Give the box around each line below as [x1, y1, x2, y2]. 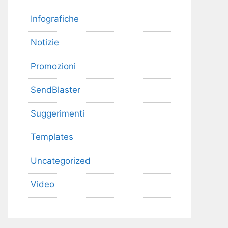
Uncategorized [31, 155, 91, 166]
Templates [31, 132, 73, 142]
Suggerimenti [31, 108, 84, 119]
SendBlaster [31, 84, 80, 95]
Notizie [31, 37, 59, 48]
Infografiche [31, 13, 79, 24]
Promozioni [31, 61, 76, 71]
